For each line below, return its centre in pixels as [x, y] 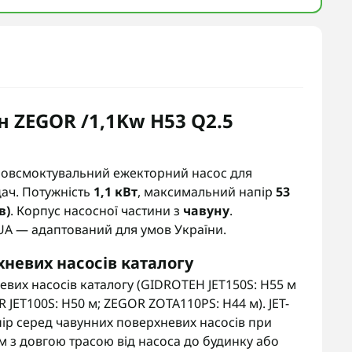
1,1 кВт [115, 192]
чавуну [206, 211]
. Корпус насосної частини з [97, 211]
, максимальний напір [207, 192]
